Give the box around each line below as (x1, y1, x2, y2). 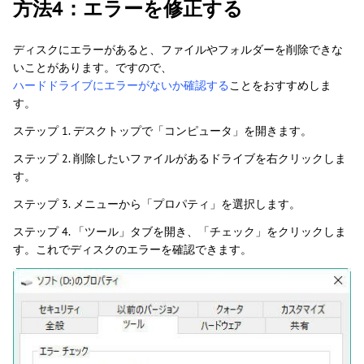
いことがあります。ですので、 (13, 59, 172, 75)
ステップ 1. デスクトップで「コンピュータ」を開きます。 (13, 123, 312, 138)
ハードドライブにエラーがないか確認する (13, 77, 229, 93)
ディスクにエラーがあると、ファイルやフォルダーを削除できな (13, 41, 343, 57)
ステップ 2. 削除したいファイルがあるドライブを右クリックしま (13, 150, 346, 166)
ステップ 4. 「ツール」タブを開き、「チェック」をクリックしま (13, 223, 346, 239)
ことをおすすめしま (229, 77, 331, 93)
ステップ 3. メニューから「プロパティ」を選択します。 (13, 196, 301, 211)
